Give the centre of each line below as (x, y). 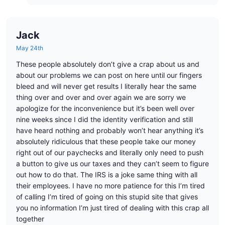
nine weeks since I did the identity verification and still (104, 120)
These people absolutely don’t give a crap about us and (108, 64)
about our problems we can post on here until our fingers (109, 75)
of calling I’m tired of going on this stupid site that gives (107, 197)
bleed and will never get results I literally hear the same (106, 86)
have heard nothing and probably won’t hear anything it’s (110, 131)
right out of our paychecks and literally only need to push (110, 153)
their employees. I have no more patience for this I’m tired (110, 186)
